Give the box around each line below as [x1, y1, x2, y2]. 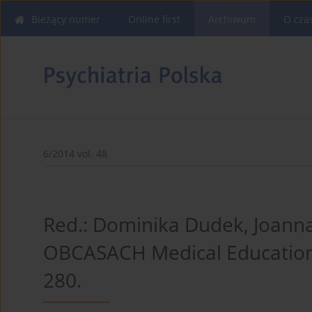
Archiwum [208, 13, 256, 26]
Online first [128, 13, 180, 26]
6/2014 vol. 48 [43, 147, 107, 161]
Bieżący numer [31, 13, 100, 26]
